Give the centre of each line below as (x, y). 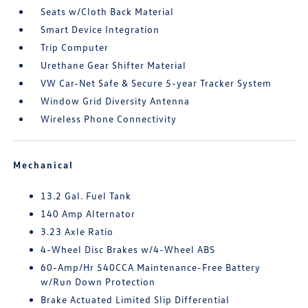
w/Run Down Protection (98, 282)
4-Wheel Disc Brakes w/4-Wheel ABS (128, 250)
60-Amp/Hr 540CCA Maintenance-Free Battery (151, 267)
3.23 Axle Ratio (77, 232)
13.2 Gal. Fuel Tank (86, 196)
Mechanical (44, 165)
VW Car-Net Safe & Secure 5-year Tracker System (156, 83)
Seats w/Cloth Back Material (108, 12)
